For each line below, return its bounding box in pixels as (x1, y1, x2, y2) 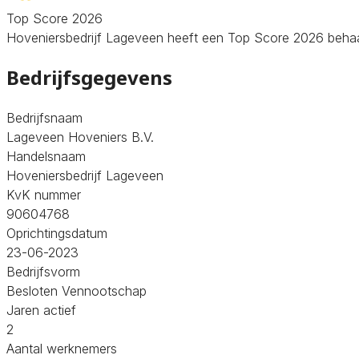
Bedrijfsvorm (6, 263, 80, 280)
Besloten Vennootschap (6, 282, 147, 299)
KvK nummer (6, 186, 81, 203)
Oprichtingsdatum (6, 224, 107, 241)
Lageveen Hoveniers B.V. (6, 128, 154, 145)
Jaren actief (6, 301, 76, 318)
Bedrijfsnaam (6, 109, 83, 126)
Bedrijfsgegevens (6, 63, 172, 91)
